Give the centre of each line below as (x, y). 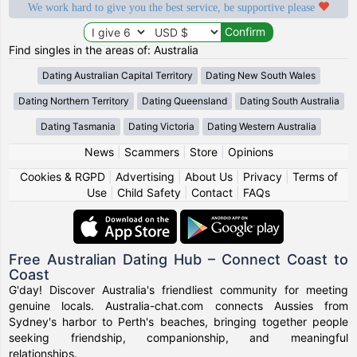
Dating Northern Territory (73, 100)
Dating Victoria (161, 126)
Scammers (151, 151)
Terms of (315, 176)
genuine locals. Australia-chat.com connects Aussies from (178, 305)
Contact (212, 192)
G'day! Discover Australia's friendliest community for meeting (178, 289)
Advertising (145, 176)
